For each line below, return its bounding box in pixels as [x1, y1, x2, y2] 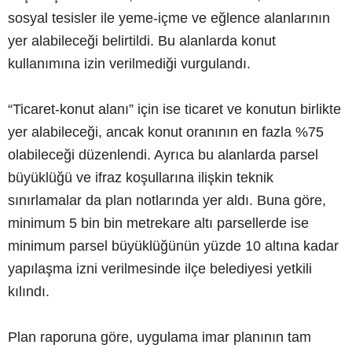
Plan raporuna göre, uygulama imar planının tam [8, 328, 311, 345]
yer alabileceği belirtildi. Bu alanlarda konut [8, 32, 276, 49]
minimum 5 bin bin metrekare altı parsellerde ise [8, 214, 309, 231]
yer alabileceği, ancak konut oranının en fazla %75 [8, 123, 324, 140]
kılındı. [8, 283, 49, 299]
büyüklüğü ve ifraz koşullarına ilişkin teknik [8, 169, 273, 185]
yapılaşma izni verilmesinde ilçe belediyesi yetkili [8, 260, 312, 277]
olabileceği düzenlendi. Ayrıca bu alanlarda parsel [8, 146, 318, 163]
